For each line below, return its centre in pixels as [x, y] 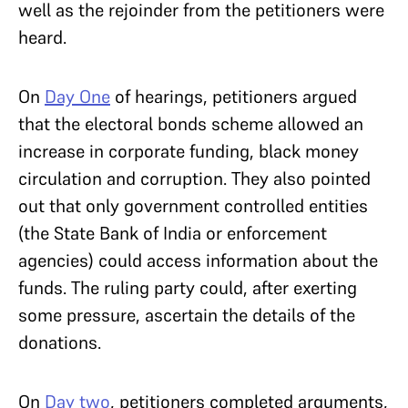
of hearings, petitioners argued [234, 97]
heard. [45, 37]
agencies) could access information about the [198, 260]
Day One [77, 97]
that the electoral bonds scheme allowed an [191, 124]
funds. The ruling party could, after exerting [188, 288]
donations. [60, 342]
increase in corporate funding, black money [189, 151]
